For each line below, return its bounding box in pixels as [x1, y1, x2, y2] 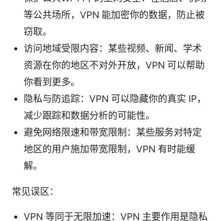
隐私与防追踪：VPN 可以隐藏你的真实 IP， [24, 93, 206, 105]
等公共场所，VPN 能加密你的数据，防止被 [24, 9, 205, 21]
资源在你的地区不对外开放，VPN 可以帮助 [24, 60, 205, 72]
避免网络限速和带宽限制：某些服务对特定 [24, 127, 202, 139]
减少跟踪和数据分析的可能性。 [24, 110, 155, 122]
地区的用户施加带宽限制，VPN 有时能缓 [24, 144, 195, 155]
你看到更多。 [24, 76, 80, 88]
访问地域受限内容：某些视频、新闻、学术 [24, 43, 202, 55]
